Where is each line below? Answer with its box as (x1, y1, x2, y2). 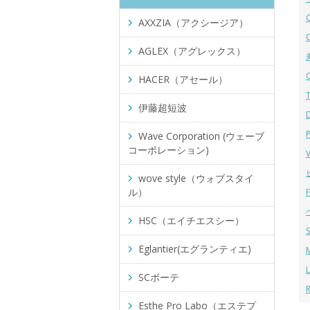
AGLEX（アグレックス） (138, 44, 246, 57)
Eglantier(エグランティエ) (138, 242, 251, 255)
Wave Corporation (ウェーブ (138, 129, 264, 143)
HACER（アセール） (138, 73, 228, 86)
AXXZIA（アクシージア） (138, 16, 248, 29)
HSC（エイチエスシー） (138, 214, 244, 227)
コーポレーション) (128, 143, 209, 156)
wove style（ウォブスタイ (138, 172, 254, 185)
